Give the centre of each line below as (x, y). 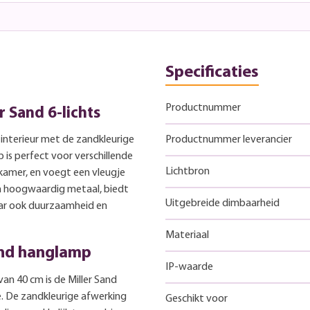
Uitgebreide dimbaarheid (222, 203)
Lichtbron (188, 171)
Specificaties (212, 72)
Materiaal (187, 235)
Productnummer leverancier (229, 139)
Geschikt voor (197, 299)
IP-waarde (189, 267)
